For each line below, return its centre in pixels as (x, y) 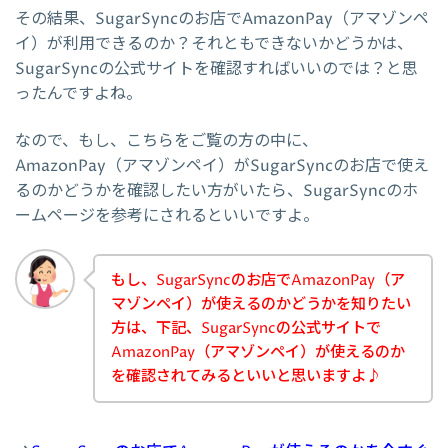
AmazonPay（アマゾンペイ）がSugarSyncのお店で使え (222, 165)
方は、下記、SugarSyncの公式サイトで (246, 328)
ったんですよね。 (78, 93)
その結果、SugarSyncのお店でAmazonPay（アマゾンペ (222, 18)
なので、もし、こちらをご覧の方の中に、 (166, 140)
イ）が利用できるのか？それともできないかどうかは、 (214, 43)
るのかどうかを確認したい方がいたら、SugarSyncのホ (216, 190)
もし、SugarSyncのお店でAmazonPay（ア (258, 280)
